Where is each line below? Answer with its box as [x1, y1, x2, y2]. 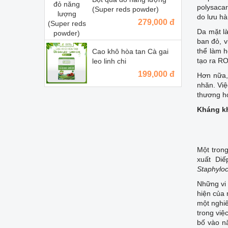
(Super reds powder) [92, 5, 159, 13]
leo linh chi [92, 56, 126, 65]
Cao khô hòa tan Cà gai [92, 47, 168, 55]
